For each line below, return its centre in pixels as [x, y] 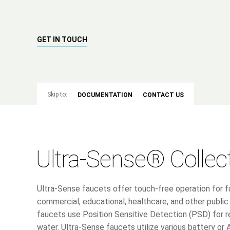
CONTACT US [163, 95]
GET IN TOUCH [62, 39]
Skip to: [57, 95]
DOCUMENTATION [105, 95]
